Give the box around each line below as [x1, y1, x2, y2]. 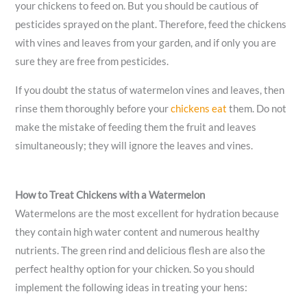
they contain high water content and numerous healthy [15, 225, 260, 238]
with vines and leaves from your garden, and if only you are [15, 37, 277, 49]
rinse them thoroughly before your [15, 102, 171, 114]
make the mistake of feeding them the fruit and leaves [15, 121, 257, 133]
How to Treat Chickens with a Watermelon [15, 188, 208, 201]
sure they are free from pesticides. [15, 56, 169, 68]
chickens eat [171, 102, 228, 114]
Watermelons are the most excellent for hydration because [15, 207, 280, 219]
